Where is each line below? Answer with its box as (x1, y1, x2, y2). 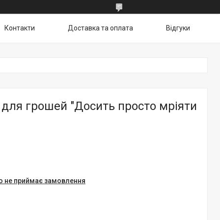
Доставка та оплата (68, 24, 133, 32)
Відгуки (166, 24, 190, 32)
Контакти (4, 24, 35, 32)
